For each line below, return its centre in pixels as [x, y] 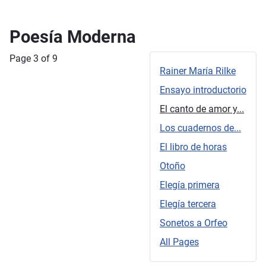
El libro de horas [193, 147]
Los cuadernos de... [200, 128]
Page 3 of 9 [34, 59]
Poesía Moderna [73, 37]
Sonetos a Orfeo [194, 223]
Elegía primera [190, 185]
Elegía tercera [188, 204]
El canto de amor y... [202, 109]
